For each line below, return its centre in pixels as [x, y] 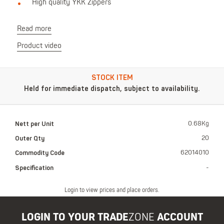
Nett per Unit [34, 124]
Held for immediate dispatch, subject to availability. [112, 89]
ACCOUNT [178, 217]
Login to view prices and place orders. [112, 191]
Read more [34, 29]
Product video [39, 46]
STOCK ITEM [112, 77]
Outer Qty [30, 138]
